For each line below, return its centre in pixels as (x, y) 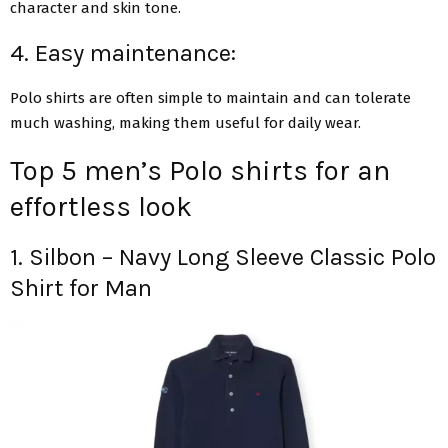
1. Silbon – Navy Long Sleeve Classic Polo (223, 256)
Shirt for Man (81, 287)
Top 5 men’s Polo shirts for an (200, 170)
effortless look (101, 206)
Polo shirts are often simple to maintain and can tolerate (210, 97)
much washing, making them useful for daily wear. (185, 122)
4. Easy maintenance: (123, 52)
